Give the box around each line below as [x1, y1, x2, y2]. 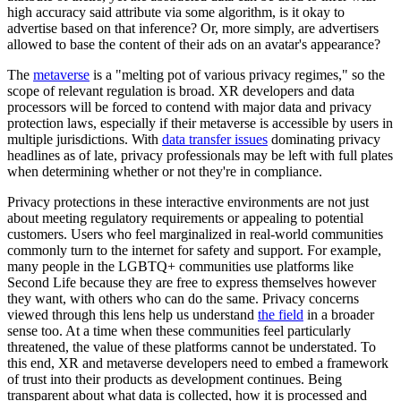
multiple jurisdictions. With [7, 132, 162, 148]
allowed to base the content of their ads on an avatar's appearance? [7, 37, 380, 53]
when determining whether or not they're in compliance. [7, 164, 322, 180]
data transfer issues [162, 132, 268, 148]
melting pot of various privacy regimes [122, 67, 338, 83]
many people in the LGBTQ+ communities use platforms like [7, 259, 354, 275]
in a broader [303, 307, 374, 323]
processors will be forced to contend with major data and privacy [7, 99, 371, 115]
